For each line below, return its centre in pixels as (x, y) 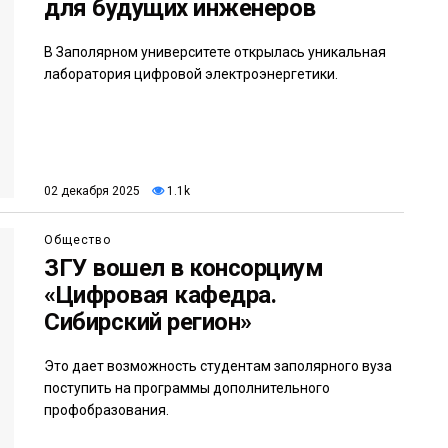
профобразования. (106, 410)
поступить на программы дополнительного (187, 388)
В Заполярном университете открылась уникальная (215, 51)
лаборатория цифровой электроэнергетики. (191, 73)
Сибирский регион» (148, 322)
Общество (77, 240)
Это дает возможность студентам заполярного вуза (218, 366)
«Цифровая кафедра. (160, 295)
